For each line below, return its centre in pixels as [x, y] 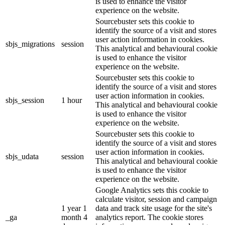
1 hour [72, 100]
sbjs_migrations [30, 44]
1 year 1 [74, 208]
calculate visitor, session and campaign [156, 199]
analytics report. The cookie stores [149, 217]
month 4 [74, 217]
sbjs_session [25, 100]
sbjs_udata [22, 157]
